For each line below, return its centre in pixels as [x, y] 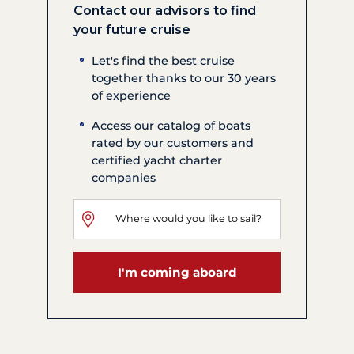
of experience [132, 95]
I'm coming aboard [177, 273]
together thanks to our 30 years [184, 78]
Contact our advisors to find [165, 10]
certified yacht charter [157, 160]
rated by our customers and [173, 143]
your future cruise [132, 29]
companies [124, 177]
